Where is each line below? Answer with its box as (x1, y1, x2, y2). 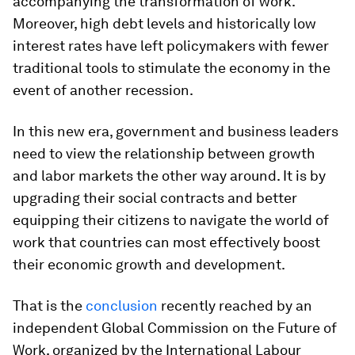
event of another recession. (13, 82, 193, 98)
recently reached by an (158, 297, 312, 314)
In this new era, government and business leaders (13, 123, 338, 139)
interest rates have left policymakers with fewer (13, 37, 329, 54)
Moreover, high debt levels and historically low (13, 15, 316, 32)
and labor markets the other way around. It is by (13, 167, 326, 184)
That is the (13, 297, 86, 314)
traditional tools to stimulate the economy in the (13, 59, 330, 76)
